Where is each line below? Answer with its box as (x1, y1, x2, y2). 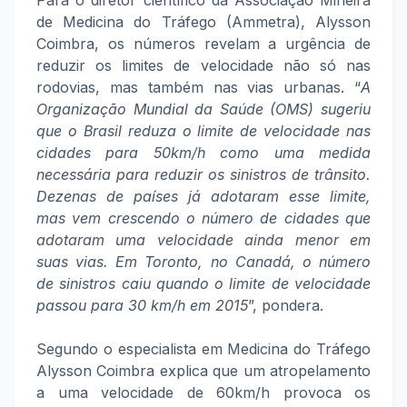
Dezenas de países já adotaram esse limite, (36, 187, 371, 205)
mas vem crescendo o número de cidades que (36, 209, 371, 227)
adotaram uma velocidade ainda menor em (36, 231, 371, 249)
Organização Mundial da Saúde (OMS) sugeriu (36, 100, 371, 118)
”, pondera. (248, 296, 323, 314)
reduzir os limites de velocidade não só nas (36, 56, 371, 74)
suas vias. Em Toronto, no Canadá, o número (36, 253, 371, 271)
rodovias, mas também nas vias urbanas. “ (36, 78, 361, 96)
